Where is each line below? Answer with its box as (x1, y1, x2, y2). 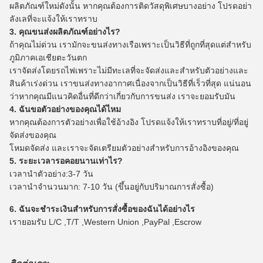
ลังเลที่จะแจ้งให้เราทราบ (9, 14, 97, 23)
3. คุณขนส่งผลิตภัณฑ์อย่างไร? (9, 26, 120, 36)
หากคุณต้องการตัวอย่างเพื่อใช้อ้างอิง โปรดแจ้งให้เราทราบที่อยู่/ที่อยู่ (9, 117, 248, 127)
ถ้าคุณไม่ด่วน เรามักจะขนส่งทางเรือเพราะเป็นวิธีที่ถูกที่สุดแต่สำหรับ (9, 39, 251, 49)
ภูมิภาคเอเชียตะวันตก (9, 52, 87, 62)
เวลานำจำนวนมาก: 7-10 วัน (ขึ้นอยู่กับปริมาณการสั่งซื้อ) (9, 181, 214, 191)
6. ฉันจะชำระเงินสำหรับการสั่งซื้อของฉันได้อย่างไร (9, 204, 195, 214)
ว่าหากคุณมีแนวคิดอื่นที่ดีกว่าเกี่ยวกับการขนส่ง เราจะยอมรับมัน (9, 91, 235, 101)
